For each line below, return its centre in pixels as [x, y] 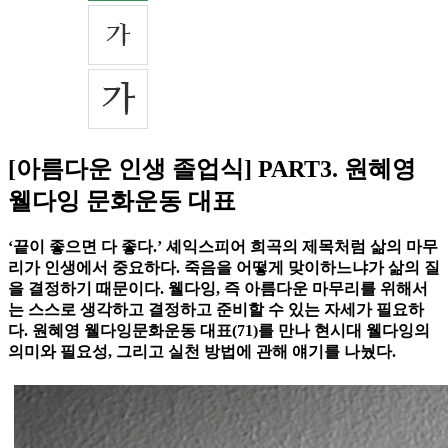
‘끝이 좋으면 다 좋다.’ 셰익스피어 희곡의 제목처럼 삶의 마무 [223, 247]
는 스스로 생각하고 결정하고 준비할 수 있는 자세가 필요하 [216, 310]
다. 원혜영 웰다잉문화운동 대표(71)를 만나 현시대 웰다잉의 [219, 331]
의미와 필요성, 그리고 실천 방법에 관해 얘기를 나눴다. [202, 352]
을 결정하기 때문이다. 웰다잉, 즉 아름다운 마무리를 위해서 [218, 289]
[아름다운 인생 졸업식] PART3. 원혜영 [212, 169]
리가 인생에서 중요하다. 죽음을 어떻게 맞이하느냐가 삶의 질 [224, 268]
